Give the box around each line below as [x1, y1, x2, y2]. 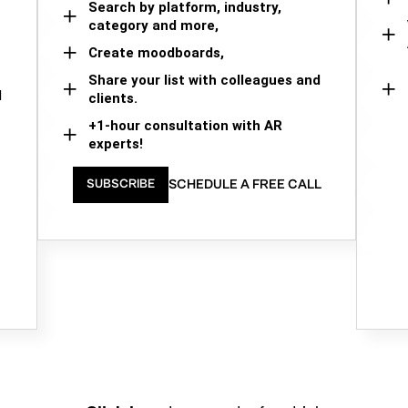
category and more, [88, 16, 219, 34]
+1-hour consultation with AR [88, 117, 282, 134]
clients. [88, 89, 138, 107]
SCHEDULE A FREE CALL [168, 176, 321, 192]
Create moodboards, [88, 44, 224, 61]
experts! [88, 135, 143, 152]
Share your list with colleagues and [88, 71, 321, 88]
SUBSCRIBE [86, 177, 155, 192]
